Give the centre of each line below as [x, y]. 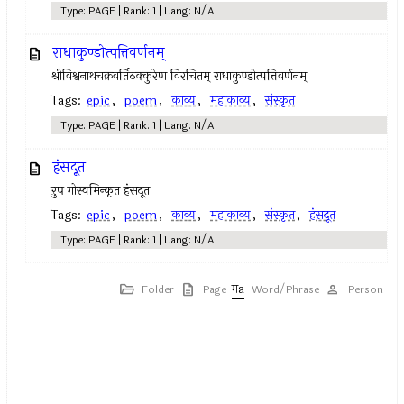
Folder [157, 289]
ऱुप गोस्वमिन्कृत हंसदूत [101, 191]
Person [365, 289]
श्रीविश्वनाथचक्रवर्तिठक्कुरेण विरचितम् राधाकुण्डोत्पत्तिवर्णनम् [179, 76]
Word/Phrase [285, 289]
